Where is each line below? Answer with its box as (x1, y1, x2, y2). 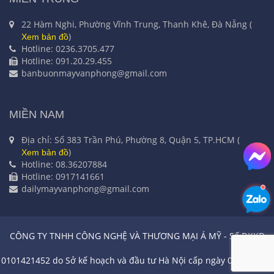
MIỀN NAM (9, 108, 64, 121)
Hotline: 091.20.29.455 (21, 55, 112, 67)
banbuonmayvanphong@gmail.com (21, 67, 167, 80)
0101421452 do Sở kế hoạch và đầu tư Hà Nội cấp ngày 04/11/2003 (1, 254, 273, 267)
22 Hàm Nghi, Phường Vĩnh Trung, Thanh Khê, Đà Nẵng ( (21, 18, 252, 31)
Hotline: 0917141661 (21, 171, 105, 183)
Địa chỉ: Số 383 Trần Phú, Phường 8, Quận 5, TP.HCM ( (21, 134, 240, 146)
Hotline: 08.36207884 (21, 158, 107, 171)
